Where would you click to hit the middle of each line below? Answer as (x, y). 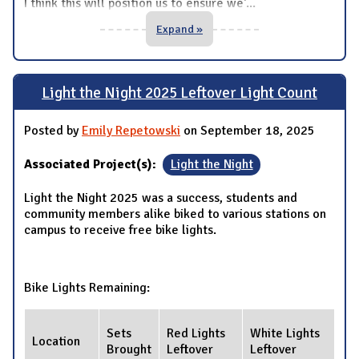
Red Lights (196, 334)
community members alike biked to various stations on (175, 214)
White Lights (285, 334)
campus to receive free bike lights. (120, 230)
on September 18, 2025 (248, 131)
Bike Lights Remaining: (87, 288)
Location (56, 342)
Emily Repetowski (131, 131)
